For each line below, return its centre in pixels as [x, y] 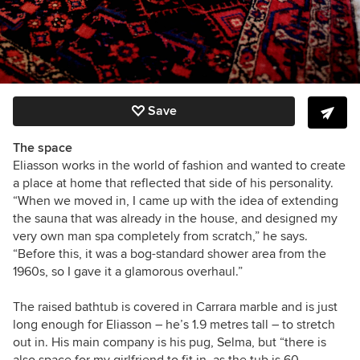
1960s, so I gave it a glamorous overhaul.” [128, 272]
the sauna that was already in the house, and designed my [175, 219]
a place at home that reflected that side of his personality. [173, 184]
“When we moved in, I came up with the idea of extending [176, 201]
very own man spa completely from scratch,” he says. [160, 237]
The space [43, 148]
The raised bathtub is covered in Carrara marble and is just [175, 307]
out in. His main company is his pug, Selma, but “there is [170, 343]
